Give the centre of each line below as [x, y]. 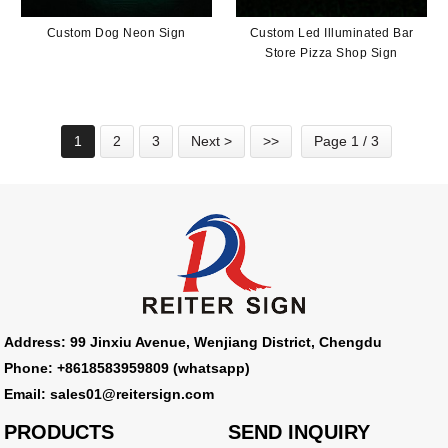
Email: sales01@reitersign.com [109, 394]
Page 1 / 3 [346, 140]
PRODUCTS [59, 432]
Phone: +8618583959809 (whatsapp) [127, 368]
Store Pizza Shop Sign [331, 52]
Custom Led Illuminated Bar [331, 32]
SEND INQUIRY [299, 432]
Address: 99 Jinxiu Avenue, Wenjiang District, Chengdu [193, 342]
